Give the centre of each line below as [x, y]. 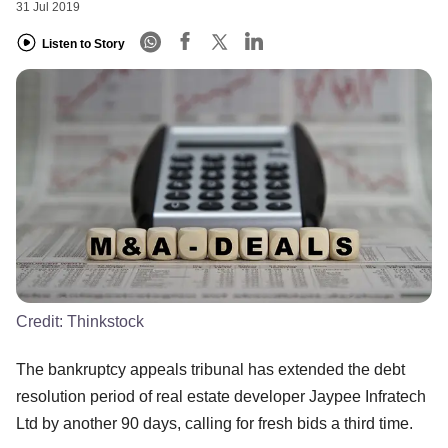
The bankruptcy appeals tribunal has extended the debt [210, 369]
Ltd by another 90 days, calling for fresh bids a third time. [214, 423]
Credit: [41, 321]
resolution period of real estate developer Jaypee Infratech [221, 396]
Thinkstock [105, 321]
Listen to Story [83, 43]
